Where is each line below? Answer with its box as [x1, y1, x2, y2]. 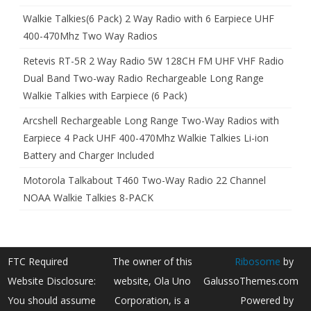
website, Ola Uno [113, 274, 191, 288]
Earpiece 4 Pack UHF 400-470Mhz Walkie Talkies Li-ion [23, 131, 269, 145]
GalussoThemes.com [203, 274, 299, 288]
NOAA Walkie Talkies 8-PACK [23, 191, 153, 205]
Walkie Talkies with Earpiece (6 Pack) [23, 89, 187, 103]
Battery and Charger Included [23, 149, 154, 162]
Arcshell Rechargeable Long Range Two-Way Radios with [23, 114, 279, 128]
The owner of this [112, 255, 192, 269]
